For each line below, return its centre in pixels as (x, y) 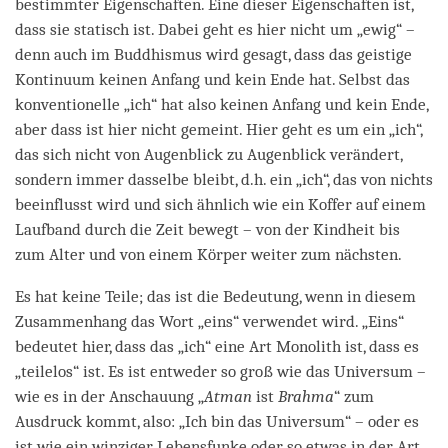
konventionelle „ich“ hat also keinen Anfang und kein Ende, (221, 104)
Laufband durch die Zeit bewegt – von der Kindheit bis (207, 229)
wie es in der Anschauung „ (109, 396)
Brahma (306, 396)
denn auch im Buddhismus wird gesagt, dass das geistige (213, 54)
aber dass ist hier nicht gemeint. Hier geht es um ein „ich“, (218, 129)
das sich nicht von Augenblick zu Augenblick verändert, (208, 154)
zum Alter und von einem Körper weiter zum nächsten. (208, 254)
